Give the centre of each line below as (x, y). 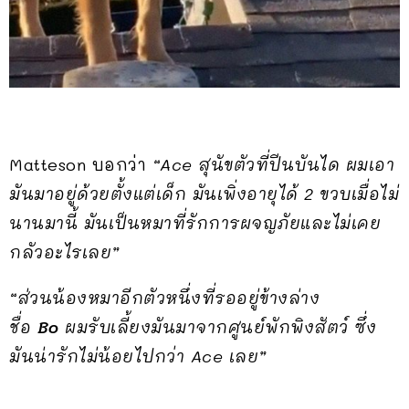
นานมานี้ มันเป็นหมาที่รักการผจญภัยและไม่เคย (195, 223)
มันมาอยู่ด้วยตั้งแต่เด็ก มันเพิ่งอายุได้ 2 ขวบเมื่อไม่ (204, 194)
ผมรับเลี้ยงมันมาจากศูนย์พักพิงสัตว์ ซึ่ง (217, 327)
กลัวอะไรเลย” (64, 252)
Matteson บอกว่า (81, 165)
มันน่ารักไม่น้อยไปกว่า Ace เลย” (141, 357)
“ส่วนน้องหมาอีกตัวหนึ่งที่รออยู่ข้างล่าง (164, 298)
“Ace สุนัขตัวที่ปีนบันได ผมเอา (273, 165)
